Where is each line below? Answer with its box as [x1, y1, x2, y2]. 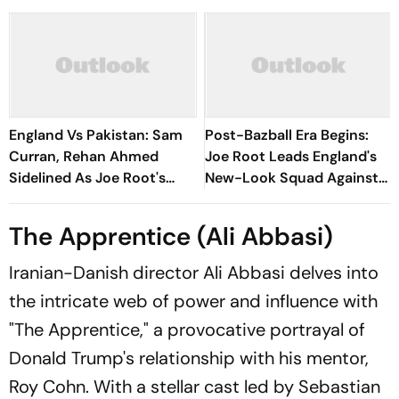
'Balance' [9, 211, 68, 230]
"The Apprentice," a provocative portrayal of [9, 318, 365, 341]
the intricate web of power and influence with [9, 289, 378, 313]
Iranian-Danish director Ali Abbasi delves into [9, 261, 379, 284]
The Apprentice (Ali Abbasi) [9, 220, 333, 253]
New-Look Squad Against [205, 168, 379, 187]
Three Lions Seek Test [9, 190, 156, 208]
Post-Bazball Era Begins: [205, 126, 369, 144]
